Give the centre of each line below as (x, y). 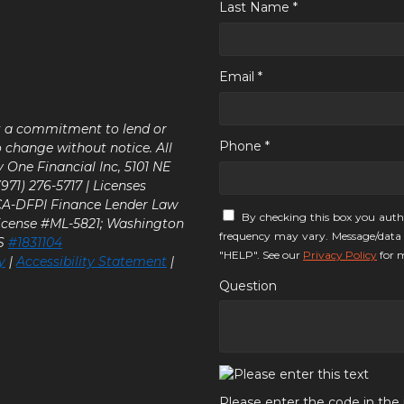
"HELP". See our (261, 255)
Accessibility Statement (92, 261)
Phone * (244, 147)
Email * (241, 77)
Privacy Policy (340, 255)
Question (248, 285)
